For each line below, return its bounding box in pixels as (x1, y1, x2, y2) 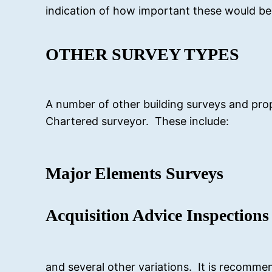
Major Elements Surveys (46, 163, 224, 183)
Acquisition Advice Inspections (46, 205, 270, 225)
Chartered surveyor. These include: (46, 115, 229, 128)
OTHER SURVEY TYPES (46, 45, 240, 64)
